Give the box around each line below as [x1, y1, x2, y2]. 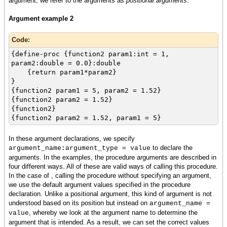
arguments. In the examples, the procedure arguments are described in [9, 154, 216, 162]
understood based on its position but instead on [9, 199, 149, 207]
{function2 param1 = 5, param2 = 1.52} [11, 87, 161, 95]
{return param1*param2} [11, 68, 117, 77]
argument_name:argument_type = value [9, 144, 150, 153]
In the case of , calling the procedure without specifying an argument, [9, 172, 211, 180]
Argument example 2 [9, 15, 73, 23]
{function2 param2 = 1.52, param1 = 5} [11, 114, 161, 122]
